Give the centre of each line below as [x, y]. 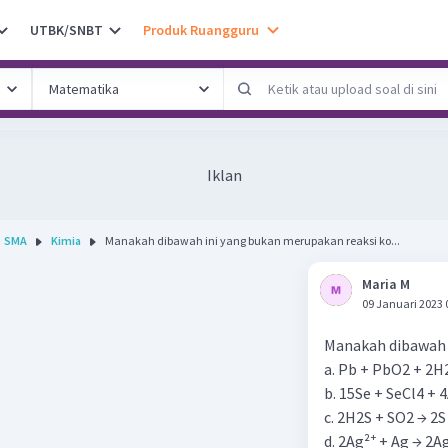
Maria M [386, 284]
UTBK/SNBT [66, 29]
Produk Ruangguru [201, 29]
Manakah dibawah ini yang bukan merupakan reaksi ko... [252, 240]
